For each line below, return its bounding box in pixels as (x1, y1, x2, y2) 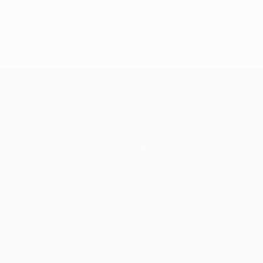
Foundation (5, 239, 47, 251)
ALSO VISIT (5, 194, 53, 207)
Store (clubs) (135, 171, 184, 183)
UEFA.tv (5, 141, 35, 153)
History (135, 151, 162, 163)
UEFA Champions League (99, 71, 205, 85)
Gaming (5, 161, 33, 173)
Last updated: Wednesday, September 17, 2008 (14, 5, 163, 15)
